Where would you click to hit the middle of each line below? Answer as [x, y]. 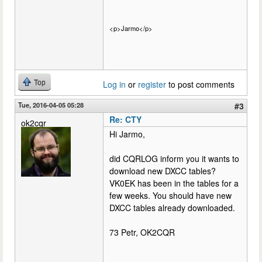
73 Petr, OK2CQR [142, 232]
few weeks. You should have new [170, 195]
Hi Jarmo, [127, 134]
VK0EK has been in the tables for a [174, 183]
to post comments [200, 84]
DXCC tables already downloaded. [172, 208]
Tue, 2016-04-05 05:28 [51, 105]
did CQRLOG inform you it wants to [174, 158]
